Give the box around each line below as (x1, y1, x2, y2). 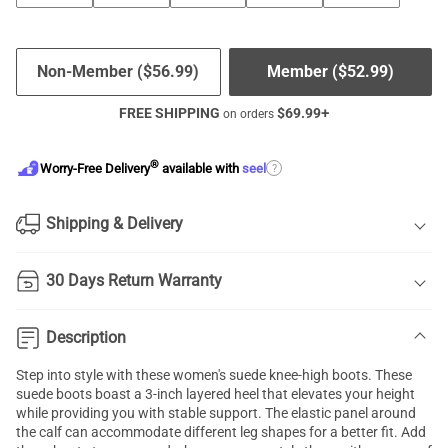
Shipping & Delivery (46, 214, 183, 233)
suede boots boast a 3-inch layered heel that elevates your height (16, 386, 415, 402)
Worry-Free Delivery (40, 161, 150, 177)
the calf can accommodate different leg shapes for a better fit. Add (16, 424, 426, 440)
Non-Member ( (37, 62, 144, 81)
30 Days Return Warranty (46, 271, 222, 290)
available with (159, 161, 242, 177)
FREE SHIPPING (119, 105, 220, 121)
